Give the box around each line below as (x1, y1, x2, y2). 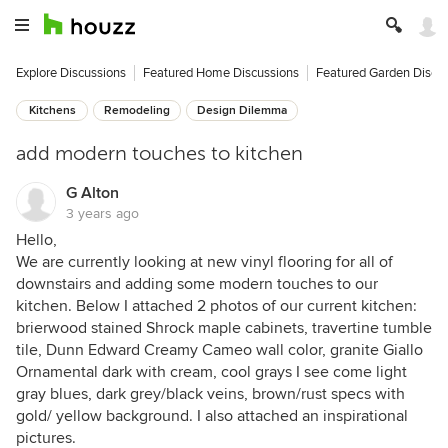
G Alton (66, 183, 119, 203)
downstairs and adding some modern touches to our (16, 274, 378, 294)
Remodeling (104, 103, 170, 118)
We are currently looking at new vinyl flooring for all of (16, 252, 393, 272)
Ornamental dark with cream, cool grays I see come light (16, 362, 407, 382)
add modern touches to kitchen (16, 142, 303, 165)
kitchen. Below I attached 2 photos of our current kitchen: (16, 296, 417, 316)
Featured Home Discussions (143, 65, 299, 81)
